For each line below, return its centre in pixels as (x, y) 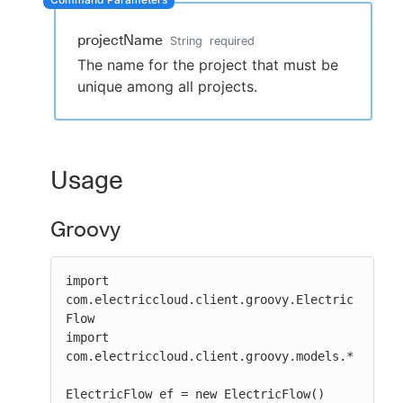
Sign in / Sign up (209, 126)
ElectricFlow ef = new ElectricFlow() (195, 394)
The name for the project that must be (208, 65)
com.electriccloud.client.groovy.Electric (210, 300)
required (232, 41)
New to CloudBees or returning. (209, 85)
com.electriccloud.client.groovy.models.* (210, 356)
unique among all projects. (167, 86)
